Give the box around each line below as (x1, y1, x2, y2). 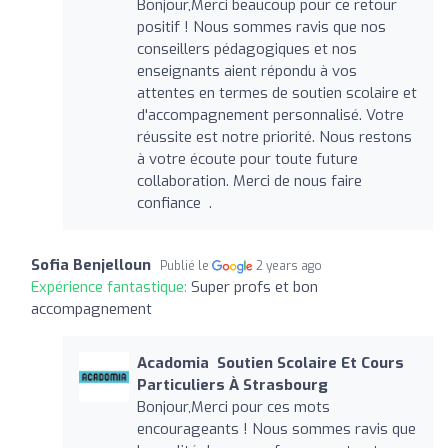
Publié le (160, 257, 212, 274)
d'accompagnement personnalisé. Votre (136, 104, 404, 125)
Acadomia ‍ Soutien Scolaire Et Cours (136, 352, 404, 373)
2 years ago (256, 257, 323, 274)
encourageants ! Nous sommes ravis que (136, 418, 416, 439)
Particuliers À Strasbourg (136, 374, 328, 395)
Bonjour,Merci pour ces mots (136, 396, 330, 417)
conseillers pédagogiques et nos (136, 38, 357, 59)
